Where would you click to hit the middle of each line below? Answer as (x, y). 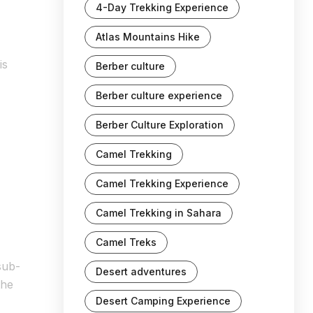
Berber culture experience (159, 95)
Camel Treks (126, 242)
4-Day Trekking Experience (162, 7)
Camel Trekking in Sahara (159, 213)
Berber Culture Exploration (160, 125)
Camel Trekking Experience (162, 183)
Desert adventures (141, 271)
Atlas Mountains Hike (148, 37)
